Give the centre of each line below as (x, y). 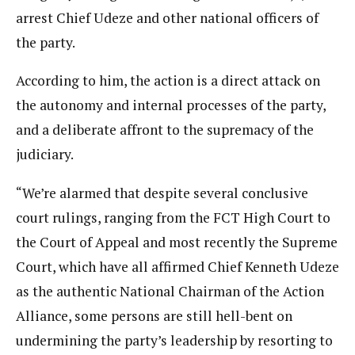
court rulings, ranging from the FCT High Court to (173, 217)
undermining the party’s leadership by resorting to (174, 340)
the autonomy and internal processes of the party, (171, 105)
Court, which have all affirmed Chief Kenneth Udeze (177, 266)
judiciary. (45, 155)
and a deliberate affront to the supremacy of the (165, 130)
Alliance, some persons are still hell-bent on (154, 315)
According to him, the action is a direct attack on (168, 81)
